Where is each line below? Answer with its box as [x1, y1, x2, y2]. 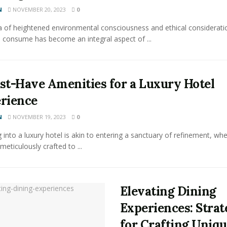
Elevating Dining [120, 183, 216, 199]
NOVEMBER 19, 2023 [11, 113, 66, 121]
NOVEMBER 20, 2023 [11, 6, 66, 13]
